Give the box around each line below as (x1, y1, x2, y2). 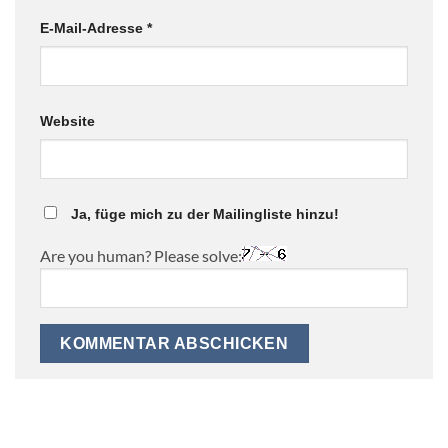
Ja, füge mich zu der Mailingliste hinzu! (67, 206, 339, 223)
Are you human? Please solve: (40, 246, 242, 266)
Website (40, 113, 95, 130)
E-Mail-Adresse (40, 20, 147, 37)
